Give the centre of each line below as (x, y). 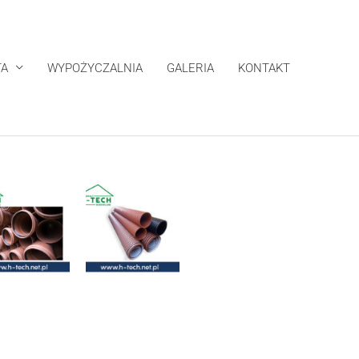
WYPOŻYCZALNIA (95, 68)
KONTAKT (264, 68)
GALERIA (190, 68)
